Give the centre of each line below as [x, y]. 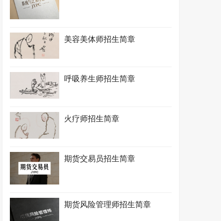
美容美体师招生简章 [100, 39]
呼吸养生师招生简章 [100, 79]
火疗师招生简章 [92, 119]
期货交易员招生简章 [100, 158]
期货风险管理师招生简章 [108, 205]
